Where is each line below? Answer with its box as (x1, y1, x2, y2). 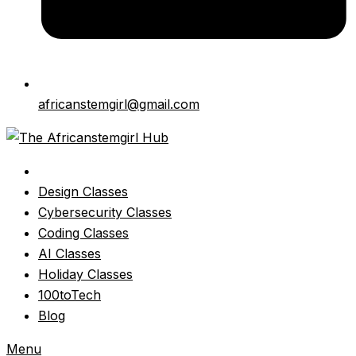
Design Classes (38, 183, 128, 199)
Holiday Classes (38, 265, 133, 282)
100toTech (38, 286, 101, 303)
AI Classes (38, 245, 101, 261)
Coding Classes (38, 224, 129, 241)
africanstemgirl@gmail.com (38, 95, 199, 112)
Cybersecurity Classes (38, 203, 172, 220)
